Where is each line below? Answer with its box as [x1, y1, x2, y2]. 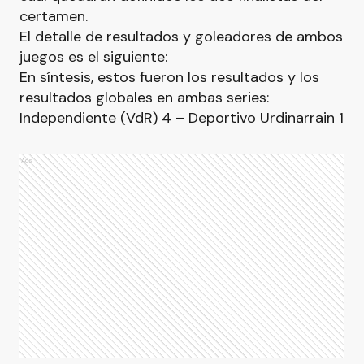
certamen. [19, 6, 88, 26]
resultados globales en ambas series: [19, 88, 269, 107]
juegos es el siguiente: [19, 47, 167, 67]
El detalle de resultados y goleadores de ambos [19, 27, 343, 46]
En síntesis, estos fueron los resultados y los [19, 67, 319, 87]
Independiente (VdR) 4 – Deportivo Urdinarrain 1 [19, 108, 344, 128]
